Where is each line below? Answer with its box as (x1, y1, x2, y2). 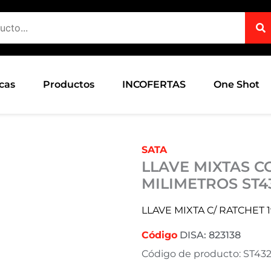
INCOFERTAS (122, 78, 186, 90)
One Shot (214, 78, 260, 90)
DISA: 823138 (177, 229, 241, 241)
